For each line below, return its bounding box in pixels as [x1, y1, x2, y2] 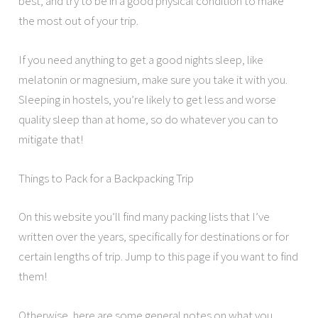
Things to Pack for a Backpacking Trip [18, 170, 194, 187]
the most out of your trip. [18, 13, 139, 28]
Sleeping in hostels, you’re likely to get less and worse [18, 92, 277, 108]
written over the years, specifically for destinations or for [18, 228, 290, 244]
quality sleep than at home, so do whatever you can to [18, 111, 279, 128]
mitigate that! [18, 131, 84, 148]
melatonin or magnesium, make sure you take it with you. [18, 72, 288, 88]
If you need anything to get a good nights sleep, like [18, 52, 264, 68]
